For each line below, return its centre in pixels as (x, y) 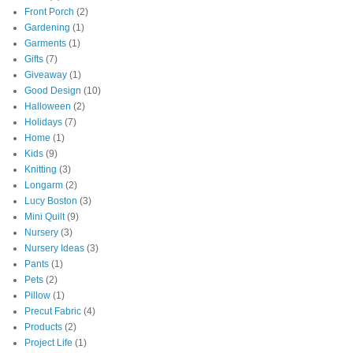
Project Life (48, 343)
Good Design (53, 91)
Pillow (37, 296)
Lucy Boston (51, 201)
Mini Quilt (45, 217)
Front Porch (49, 12)
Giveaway (46, 75)
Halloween (48, 107)
